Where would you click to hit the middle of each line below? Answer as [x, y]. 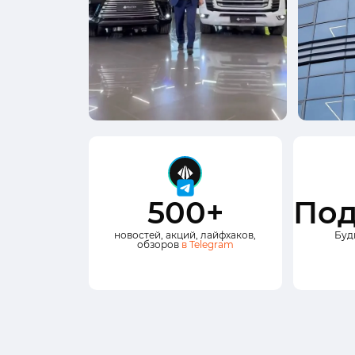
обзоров [159, 244]
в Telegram [207, 244]
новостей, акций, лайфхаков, [185, 235]
